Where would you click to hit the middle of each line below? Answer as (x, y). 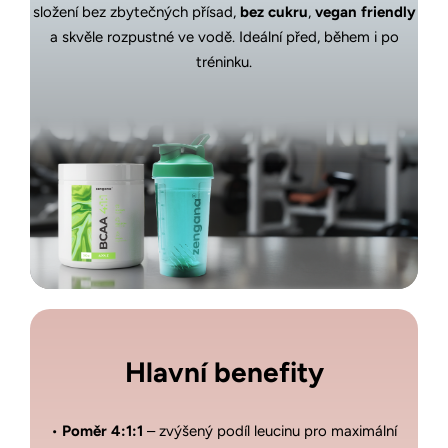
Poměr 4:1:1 (102, 430)
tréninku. (224, 62)
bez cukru (273, 12)
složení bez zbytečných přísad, (136, 12)
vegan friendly (365, 12)
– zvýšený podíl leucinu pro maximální (270, 430)
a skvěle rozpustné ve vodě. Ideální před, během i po (224, 37)
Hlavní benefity (224, 371)
